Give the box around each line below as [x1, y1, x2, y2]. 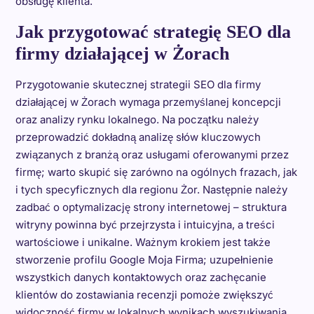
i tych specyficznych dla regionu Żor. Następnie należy [15, 183, 287, 196]
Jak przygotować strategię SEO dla [15, 22, 291, 42]
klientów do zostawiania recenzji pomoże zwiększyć [15, 288, 273, 301]
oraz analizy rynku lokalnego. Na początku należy [15, 113, 259, 126]
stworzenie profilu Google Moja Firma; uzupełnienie [15, 253, 273, 266]
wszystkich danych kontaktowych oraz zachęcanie [15, 271, 266, 284]
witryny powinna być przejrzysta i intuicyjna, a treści [15, 218, 275, 231]
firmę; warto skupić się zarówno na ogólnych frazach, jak [15, 165, 297, 179]
